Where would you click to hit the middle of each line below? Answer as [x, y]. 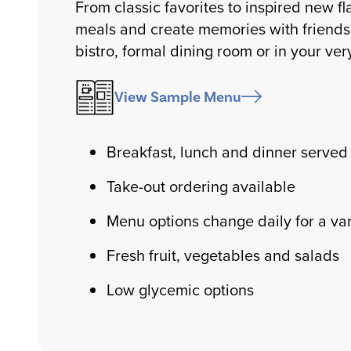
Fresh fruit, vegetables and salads [223, 255]
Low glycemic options [180, 290]
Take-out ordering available [201, 186]
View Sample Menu [178, 97]
